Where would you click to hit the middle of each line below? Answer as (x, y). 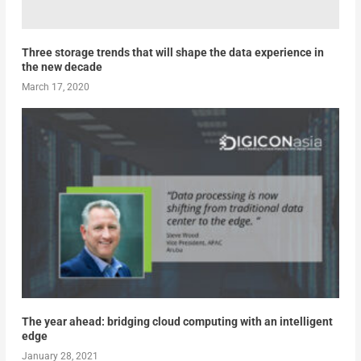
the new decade (62, 66)
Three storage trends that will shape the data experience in (172, 52)
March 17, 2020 (55, 87)
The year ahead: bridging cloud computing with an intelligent (177, 322)
